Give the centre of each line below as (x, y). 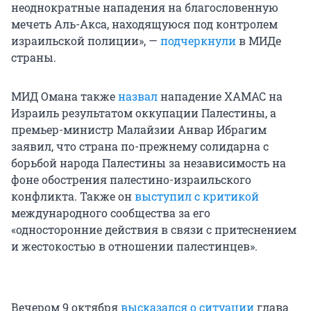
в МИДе (259, 41)
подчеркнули (198, 41)
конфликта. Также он (73, 196)
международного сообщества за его (111, 213)
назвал (138, 96)
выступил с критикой (197, 196)
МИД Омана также (65, 96)
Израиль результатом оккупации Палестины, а (144, 113)
